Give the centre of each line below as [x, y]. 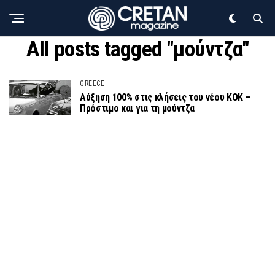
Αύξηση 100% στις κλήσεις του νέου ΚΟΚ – [165, 98]
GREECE [92, 84]
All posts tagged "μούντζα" [137, 49]
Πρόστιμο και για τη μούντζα [137, 109]
